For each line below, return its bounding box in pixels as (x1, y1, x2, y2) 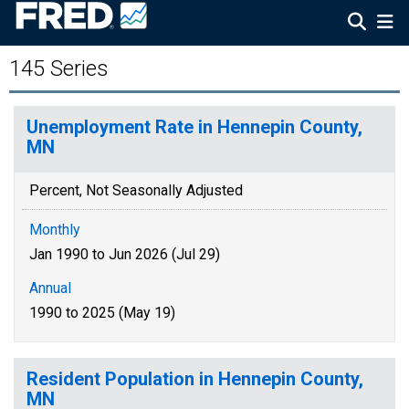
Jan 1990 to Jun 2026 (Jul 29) (29, 246, 220, 263)
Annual (29, 279, 71, 297)
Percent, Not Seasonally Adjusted (29, 182, 243, 199)
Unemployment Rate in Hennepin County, (26, 116, 362, 138)
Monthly (29, 221, 80, 238)
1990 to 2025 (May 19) (29, 304, 175, 321)
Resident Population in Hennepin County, (26, 368, 363, 390)
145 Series (9, 56, 109, 81)
